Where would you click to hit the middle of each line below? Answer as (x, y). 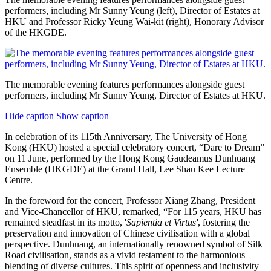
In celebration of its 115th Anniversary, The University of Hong (126, 136)
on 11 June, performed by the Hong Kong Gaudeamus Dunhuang (130, 158)
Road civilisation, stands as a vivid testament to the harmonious (125, 255)
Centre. (19, 180)
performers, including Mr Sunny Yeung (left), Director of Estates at (132, 10)
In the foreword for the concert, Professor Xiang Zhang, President (130, 200)
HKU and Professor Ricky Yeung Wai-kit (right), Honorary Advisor (134, 21)
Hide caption (29, 116)
